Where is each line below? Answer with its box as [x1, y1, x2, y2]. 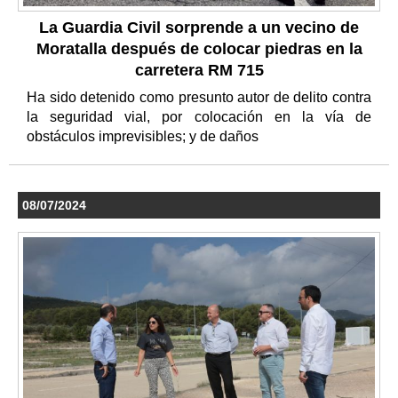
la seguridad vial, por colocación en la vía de [27, 109, 371, 125]
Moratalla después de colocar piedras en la [36, 40, 362, 59]
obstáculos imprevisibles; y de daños [27, 129, 262, 145]
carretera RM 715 [134, 61, 264, 80]
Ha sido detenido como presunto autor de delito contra [27, 90, 371, 106]
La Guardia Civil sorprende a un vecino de [39, 19, 359, 37]
